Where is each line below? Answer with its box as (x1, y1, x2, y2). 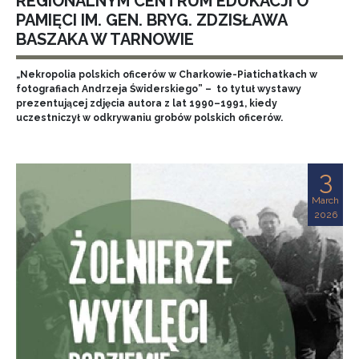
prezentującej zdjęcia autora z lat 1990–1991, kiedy (16, 98, 277, 109)
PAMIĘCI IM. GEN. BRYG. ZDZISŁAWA (16, 10, 287, 30)
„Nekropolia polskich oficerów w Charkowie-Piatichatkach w (16, 69, 317, 80)
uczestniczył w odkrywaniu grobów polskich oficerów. (16, 112, 283, 123)
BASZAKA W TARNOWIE (16, 30, 194, 49)
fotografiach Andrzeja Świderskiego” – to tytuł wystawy (16, 83, 301, 95)
